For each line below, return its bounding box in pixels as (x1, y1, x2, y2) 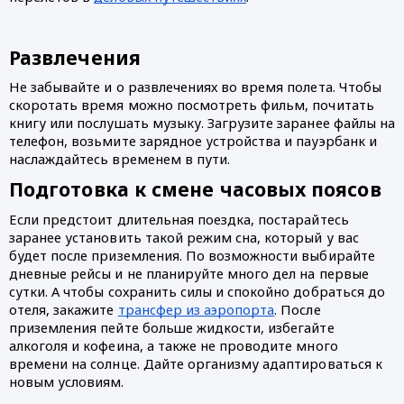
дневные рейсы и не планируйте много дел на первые (9, 263, 369, 282)
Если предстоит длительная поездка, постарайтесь (9, 209, 349, 228)
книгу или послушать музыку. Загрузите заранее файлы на (9, 114, 395, 133)
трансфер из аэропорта (117, 299, 275, 318)
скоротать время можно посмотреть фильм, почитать (9, 96, 374, 115)
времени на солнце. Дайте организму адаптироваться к (9, 353, 382, 372)
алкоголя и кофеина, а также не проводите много (9, 335, 338, 354)
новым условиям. (9, 372, 128, 390)
